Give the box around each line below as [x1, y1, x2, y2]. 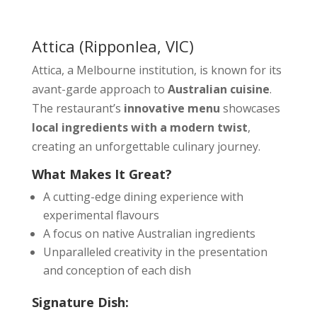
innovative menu [123, 100, 223, 116]
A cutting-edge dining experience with [42, 189, 243, 204]
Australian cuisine [167, 81, 270, 97]
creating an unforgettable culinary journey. [31, 139, 260, 154]
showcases [222, 100, 280, 116]
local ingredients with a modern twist [31, 120, 248, 135]
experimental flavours [42, 207, 159, 223]
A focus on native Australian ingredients [42, 226, 255, 241]
